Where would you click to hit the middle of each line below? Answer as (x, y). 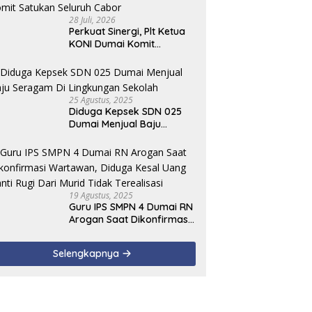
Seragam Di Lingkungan (125, 136)
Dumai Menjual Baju (115, 124)
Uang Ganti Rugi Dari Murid (132, 244)
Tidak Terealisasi (108, 257)
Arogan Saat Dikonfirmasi (130, 219)
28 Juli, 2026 (93, 19)
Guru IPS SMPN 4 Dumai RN (131, 206)
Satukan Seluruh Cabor (123, 56)
